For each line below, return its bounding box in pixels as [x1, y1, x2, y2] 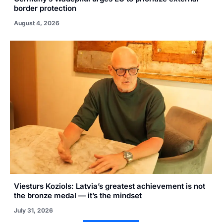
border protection [14, 3, 76, 13]
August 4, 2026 [14, 19, 59, 27]
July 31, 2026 [14, 207, 53, 215]
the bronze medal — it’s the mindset [14, 191, 142, 201]
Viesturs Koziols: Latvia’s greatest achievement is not [14, 181, 205, 191]
